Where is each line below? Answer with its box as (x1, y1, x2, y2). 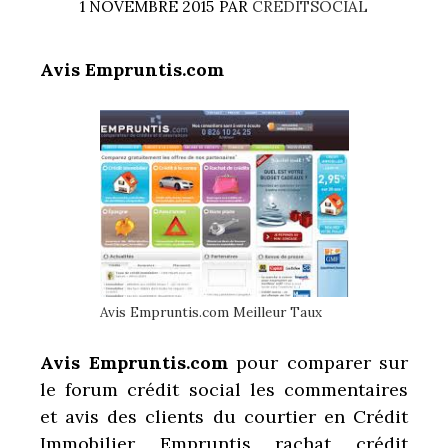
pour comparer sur (236, 350, 408, 374)
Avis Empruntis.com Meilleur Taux (99, 302, 322, 321)
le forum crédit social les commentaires (40, 377, 408, 401)
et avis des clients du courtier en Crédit (40, 404, 408, 428)
